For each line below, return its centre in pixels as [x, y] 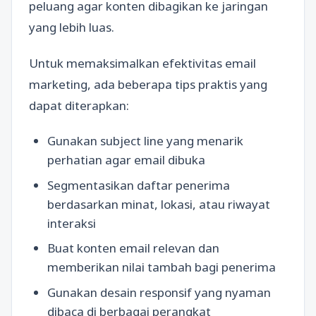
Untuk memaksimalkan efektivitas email [142, 63]
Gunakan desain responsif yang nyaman [159, 292]
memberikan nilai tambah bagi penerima [161, 267]
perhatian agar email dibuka [126, 160]
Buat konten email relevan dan [133, 248]
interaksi [71, 223]
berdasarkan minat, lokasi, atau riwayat [158, 204]
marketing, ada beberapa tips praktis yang [148, 84]
